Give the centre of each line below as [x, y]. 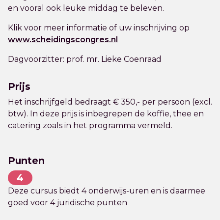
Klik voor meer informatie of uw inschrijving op [102, 28]
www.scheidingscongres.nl [63, 40]
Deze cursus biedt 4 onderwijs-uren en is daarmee [107, 191]
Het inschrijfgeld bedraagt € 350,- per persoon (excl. [110, 102]
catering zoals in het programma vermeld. [90, 125]
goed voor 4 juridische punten [68, 203]
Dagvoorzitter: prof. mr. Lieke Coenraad [88, 59]
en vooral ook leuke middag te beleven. [86, 8]
